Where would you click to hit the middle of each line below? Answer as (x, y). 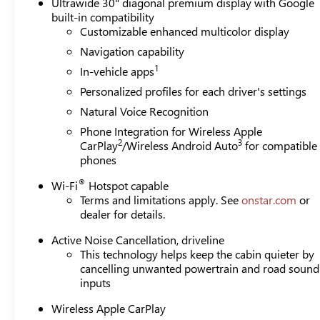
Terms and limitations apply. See (161, 199)
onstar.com (269, 199)
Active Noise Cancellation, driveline (138, 239)
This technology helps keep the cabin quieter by (197, 254)
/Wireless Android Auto (180, 145)
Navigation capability (132, 51)
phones (99, 159)
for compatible (280, 145)
